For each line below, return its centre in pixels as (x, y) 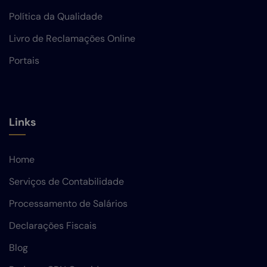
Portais (24, 60)
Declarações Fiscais (53, 225)
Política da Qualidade (56, 16)
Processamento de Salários (68, 203)
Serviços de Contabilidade (66, 181)
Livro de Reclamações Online (72, 38)
